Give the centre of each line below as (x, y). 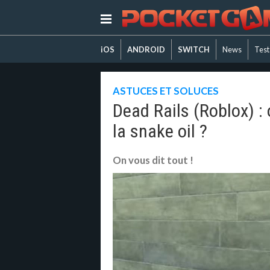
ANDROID (146, 49)
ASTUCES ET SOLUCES (166, 91)
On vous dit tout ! (153, 160)
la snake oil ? (160, 131)
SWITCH (194, 49)
